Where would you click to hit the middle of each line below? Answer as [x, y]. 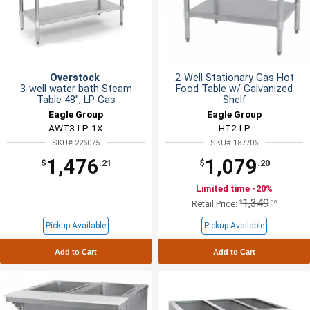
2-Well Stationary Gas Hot [234, 77]
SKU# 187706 [234, 143]
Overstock [76, 77]
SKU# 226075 [76, 143]
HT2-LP [234, 128]
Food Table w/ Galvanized [234, 89]
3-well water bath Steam [76, 89]
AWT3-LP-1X [76, 128]
